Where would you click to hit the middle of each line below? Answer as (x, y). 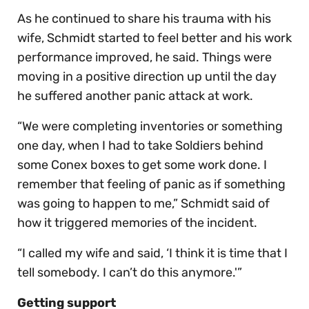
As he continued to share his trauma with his (144, 19)
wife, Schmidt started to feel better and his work (154, 38)
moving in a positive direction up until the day (147, 77)
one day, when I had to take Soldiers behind (140, 146)
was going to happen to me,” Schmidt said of (143, 204)
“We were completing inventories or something (150, 127)
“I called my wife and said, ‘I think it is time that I (152, 253)
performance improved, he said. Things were (144, 58)
